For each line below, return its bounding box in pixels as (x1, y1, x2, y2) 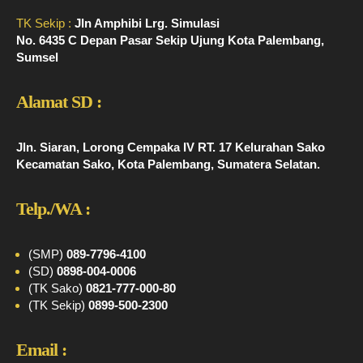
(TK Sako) (28, 281, 86, 295)
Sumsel (16, 50, 58, 64)
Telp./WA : (16, 199, 90, 219)
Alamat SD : (16, 92, 101, 112)
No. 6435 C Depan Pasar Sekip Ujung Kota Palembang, (16, 33, 324, 47)
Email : (16, 340, 66, 360)
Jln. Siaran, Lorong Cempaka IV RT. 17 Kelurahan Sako (16, 140, 325, 154)
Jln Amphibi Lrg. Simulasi (75, 16, 220, 30)
